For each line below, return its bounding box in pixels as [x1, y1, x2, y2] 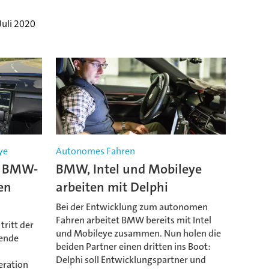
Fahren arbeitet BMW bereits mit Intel [55, 213, 211, 226]
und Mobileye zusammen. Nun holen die [55, 226, 221, 240]
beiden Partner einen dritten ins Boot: [55, 240, 211, 253]
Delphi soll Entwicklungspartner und [55, 253, 206, 266]
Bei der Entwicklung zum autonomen [55, 200, 208, 213]
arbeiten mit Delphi [55, 178, 168, 196]
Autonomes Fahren [55, 145, 135, 158]
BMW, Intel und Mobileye [55, 160, 202, 178]
